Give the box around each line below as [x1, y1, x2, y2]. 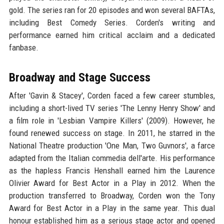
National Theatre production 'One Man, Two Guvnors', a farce [8, 140, 215, 151]
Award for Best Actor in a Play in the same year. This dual [8, 203, 215, 213]
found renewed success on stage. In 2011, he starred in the [8, 128, 215, 138]
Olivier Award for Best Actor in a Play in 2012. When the [8, 178, 215, 188]
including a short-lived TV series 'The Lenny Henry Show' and [8, 103, 215, 113]
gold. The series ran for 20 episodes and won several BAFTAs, [8, 5, 215, 15]
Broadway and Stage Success [8, 70, 150, 85]
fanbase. [8, 42, 38, 53]
